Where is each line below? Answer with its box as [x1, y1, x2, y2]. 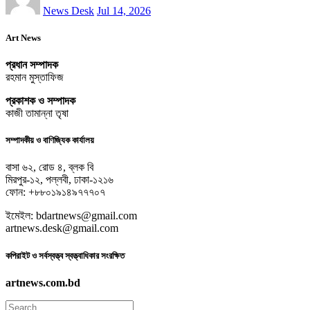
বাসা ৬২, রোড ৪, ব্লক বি [6, 161, 93, 174]
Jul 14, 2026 [97, 4, 151, 17]
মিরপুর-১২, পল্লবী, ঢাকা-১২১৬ [6, 174, 113, 186]
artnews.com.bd [6, 276, 80, 289]
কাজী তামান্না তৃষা [6, 107, 69, 119]
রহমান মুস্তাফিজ [6, 71, 64, 83]
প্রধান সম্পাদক [6, 59, 58, 71]
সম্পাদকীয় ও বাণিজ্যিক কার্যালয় [6, 135, 94, 146]
